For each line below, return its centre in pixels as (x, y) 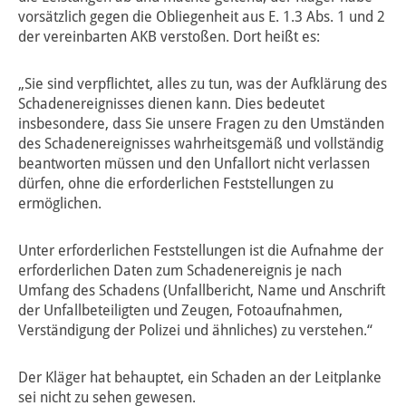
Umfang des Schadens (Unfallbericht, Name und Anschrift (202, 291)
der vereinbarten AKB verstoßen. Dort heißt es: (169, 37)
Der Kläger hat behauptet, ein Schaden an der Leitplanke (200, 378)
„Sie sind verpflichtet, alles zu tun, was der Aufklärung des (203, 84)
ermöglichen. (60, 204)
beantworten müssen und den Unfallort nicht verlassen (194, 164)
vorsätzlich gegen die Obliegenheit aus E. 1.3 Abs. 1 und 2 (202, 17)
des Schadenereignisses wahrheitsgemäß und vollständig (201, 144)
